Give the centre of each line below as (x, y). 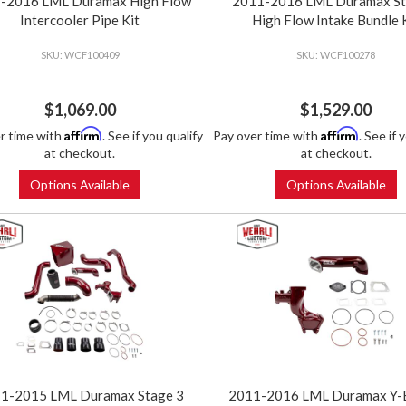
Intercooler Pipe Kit (80, 20)
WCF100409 (92, 55)
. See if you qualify (153, 136)
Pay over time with (266, 136)
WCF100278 (348, 55)
